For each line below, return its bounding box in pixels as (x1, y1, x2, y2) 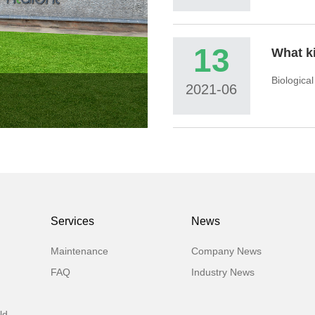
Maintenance (50, 245, 108, 257)
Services (50, 214, 94, 227)
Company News (191, 245, 262, 257)
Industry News (191, 266, 255, 278)
